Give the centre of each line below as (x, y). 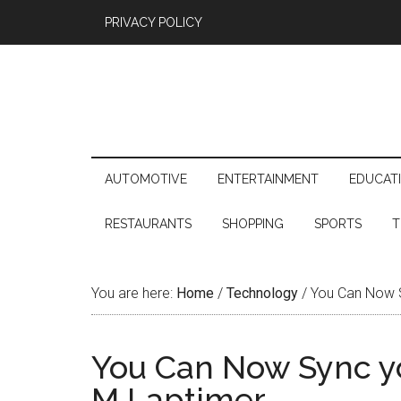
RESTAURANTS (148, 224)
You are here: (134, 293)
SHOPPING (253, 224)
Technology (262, 293)
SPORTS (338, 224)
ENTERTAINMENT (268, 179)
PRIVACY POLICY (154, 22)
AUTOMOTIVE (146, 179)
